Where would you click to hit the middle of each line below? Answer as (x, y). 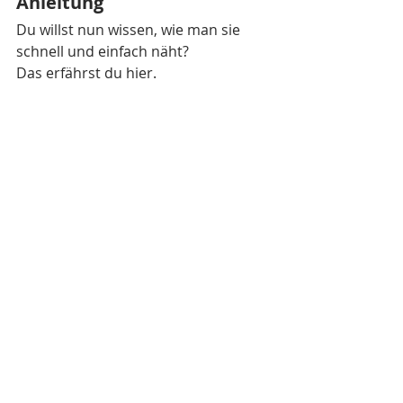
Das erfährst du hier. (86, 72)
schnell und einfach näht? (103, 51)
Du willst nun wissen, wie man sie (130, 29)
